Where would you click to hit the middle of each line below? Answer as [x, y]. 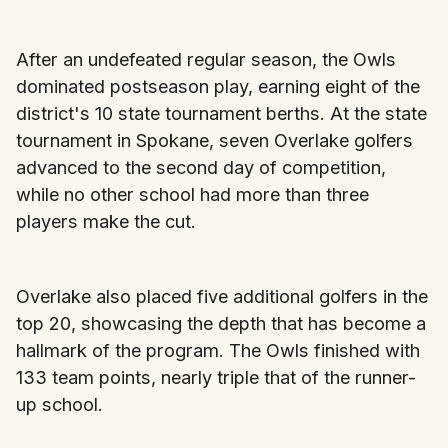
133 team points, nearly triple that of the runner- [216, 377]
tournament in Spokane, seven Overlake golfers [214, 140]
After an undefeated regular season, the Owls [206, 59]
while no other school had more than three [192, 194]
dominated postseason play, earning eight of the [218, 86]
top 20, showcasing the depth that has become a [221, 323]
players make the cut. [106, 221]
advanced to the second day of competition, [201, 167]
